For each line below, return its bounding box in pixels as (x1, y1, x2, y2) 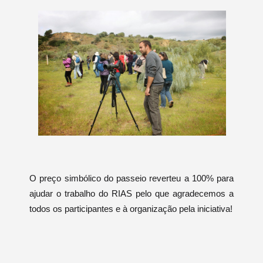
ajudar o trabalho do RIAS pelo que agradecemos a (29, 188, 234, 199)
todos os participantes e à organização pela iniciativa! (29, 204, 232, 214)
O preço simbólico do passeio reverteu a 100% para (29, 173, 234, 184)
